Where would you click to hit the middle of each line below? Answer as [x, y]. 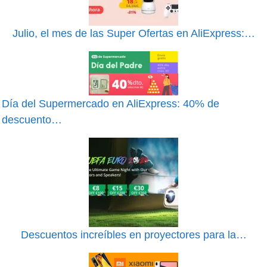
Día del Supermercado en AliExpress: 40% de [111, 103]
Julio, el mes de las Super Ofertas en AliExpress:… [133, 33]
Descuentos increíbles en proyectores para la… [133, 235]
